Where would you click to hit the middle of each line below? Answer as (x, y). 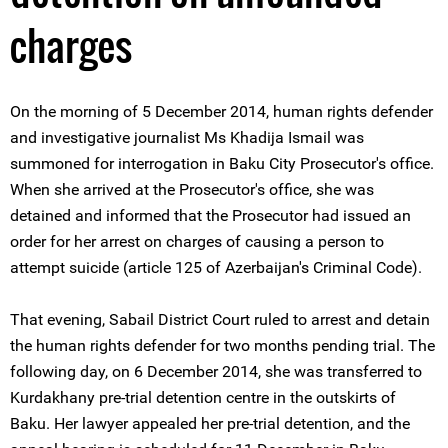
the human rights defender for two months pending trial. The (222, 345)
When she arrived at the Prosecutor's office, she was (192, 189)
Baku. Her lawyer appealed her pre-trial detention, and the (210, 423)
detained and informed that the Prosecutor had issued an (210, 215)
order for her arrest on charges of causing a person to (197, 241)
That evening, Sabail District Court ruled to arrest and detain (220, 319)
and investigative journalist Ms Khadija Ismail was (187, 137)
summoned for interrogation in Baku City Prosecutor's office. (222, 163)
